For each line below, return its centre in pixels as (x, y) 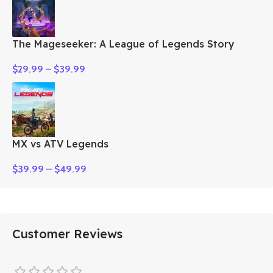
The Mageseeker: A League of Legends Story (123, 44)
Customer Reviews (67, 233)
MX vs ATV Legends (60, 144)
